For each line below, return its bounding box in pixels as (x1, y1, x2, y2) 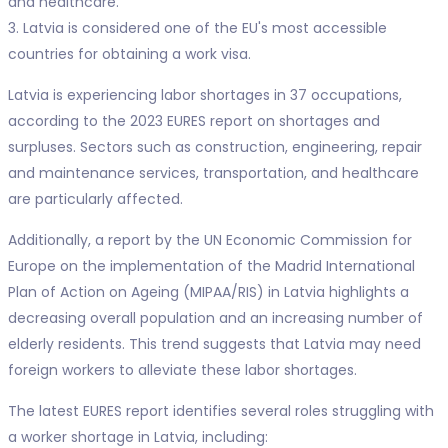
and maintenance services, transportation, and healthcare (7, 163, 419, 183)
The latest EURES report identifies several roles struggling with (7, 401, 434, 421)
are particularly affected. (7, 189, 183, 209)
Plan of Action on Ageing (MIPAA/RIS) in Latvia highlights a (7, 282, 409, 302)
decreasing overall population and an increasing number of (7, 308, 423, 328)
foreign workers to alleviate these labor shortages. (7, 360, 357, 380)
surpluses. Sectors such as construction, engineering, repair (7, 137, 422, 157)
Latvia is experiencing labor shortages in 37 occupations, (7, 85, 402, 105)
